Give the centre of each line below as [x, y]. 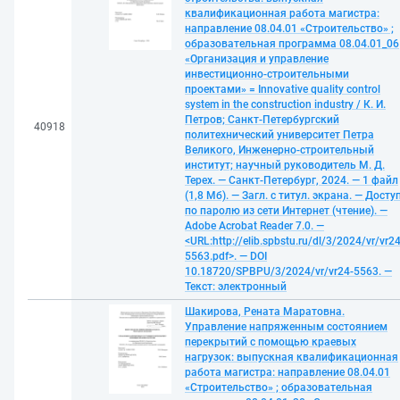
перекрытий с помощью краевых [271, 342]
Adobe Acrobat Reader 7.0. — [254, 226]
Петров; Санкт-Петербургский [262, 120]
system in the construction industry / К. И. [285, 104]
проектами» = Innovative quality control [283, 89]
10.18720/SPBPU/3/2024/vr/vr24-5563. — [288, 271]
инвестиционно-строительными [267, 74]
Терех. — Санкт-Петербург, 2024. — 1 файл [292, 180]
